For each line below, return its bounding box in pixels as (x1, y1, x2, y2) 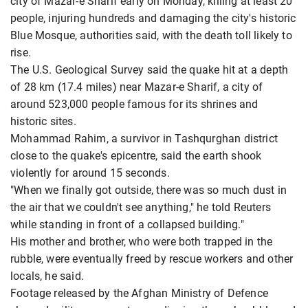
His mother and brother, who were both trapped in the (10, 235, 273, 249)
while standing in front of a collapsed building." (10, 218, 244, 232)
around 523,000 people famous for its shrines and (10, 98, 258, 111)
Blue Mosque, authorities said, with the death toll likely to (10, 29, 292, 43)
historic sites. (10, 115, 76, 129)
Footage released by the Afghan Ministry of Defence (10, 287, 268, 300)
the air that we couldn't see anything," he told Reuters (10, 201, 271, 214)
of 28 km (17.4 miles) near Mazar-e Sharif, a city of (10, 80, 263, 94)
